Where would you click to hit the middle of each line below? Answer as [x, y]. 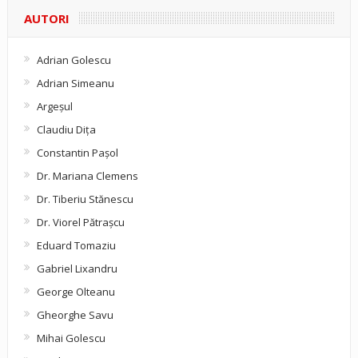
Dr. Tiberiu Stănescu [85, 199]
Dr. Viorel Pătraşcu [80, 223]
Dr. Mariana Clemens [87, 176]
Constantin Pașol [77, 153]
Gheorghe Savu [75, 315]
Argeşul [54, 107]
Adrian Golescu [74, 60]
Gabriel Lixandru [77, 269]
